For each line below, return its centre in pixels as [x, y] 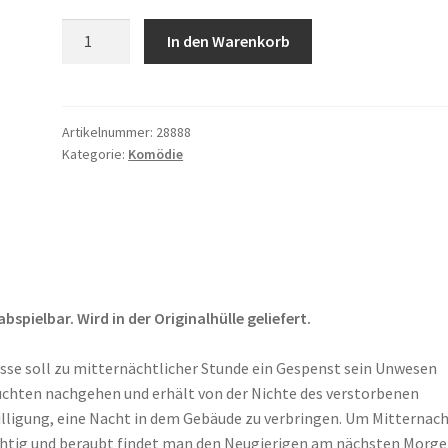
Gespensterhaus [117, 55]
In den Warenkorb [228, 41]
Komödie [156, 154]
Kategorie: [95, 154]
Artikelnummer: [109, 132]
